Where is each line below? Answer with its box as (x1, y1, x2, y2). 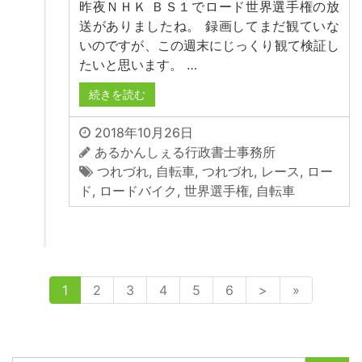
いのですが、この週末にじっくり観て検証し (79, 36, 339, 53)
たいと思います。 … (79, 56, 197, 73)
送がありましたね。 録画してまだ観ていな (79, 17, 339, 34)
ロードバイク (99, 182, 177, 199)
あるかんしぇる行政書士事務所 (95, 143, 276, 160)
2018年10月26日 (90, 124, 193, 141)
